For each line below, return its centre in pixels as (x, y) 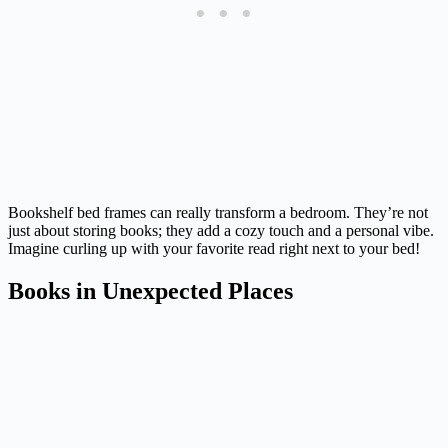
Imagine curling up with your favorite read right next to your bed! (214, 249)
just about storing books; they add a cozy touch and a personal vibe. (221, 231)
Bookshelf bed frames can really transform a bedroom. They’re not (218, 213)
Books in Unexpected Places (150, 291)
